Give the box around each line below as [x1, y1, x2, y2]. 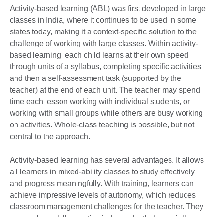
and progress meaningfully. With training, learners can [10, 179, 194, 187]
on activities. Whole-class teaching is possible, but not [10, 120, 194, 129]
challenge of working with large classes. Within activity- [10, 39, 198, 47]
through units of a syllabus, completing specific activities [10, 62, 201, 71]
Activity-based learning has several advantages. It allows [10, 155, 204, 164]
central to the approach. [10, 132, 90, 140]
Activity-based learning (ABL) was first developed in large [10, 4, 206, 13]
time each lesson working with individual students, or [10, 97, 190, 106]
